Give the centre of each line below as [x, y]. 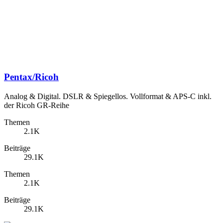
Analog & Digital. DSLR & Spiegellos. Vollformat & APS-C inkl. [108, 96]
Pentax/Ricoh [31, 77]
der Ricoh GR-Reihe [37, 105]
